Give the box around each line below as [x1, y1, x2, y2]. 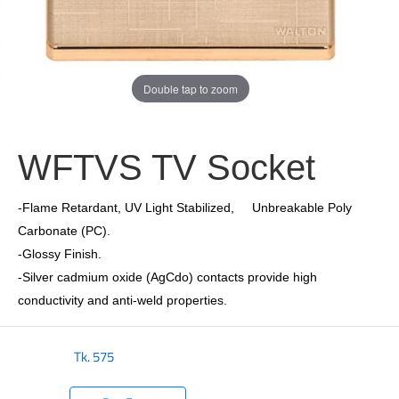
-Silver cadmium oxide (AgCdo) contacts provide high [18, 270, 317, 284]
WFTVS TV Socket [18, 148, 315, 187]
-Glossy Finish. [18, 247, 102, 261]
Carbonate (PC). [18, 224, 110, 238]
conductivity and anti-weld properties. [18, 293, 227, 307]
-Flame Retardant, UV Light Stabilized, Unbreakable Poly [18, 200, 352, 215]
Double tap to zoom [143, 80, 238, 96]
